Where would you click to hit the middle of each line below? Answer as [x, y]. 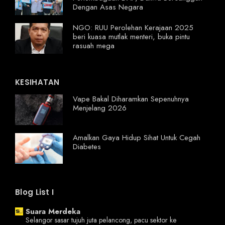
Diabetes [87, 147]
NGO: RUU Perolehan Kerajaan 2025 [133, 28]
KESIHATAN [37, 82]
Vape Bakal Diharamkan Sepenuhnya [131, 99]
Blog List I [35, 192]
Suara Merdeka [53, 211]
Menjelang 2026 [100, 108]
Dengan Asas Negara [108, 7]
